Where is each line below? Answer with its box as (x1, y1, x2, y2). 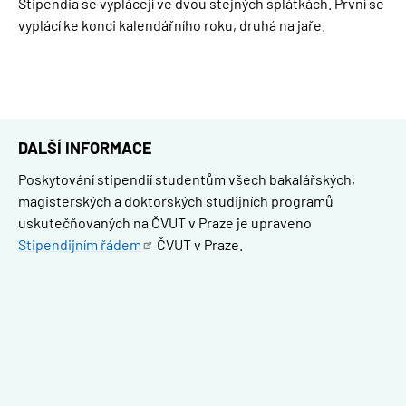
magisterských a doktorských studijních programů (18, 192, 333, 210)
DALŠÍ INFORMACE (18, 137, 152, 158)
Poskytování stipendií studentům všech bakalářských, (18, 170, 355, 188)
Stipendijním (18, 236, 101, 254)
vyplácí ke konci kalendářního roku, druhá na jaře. (18, 15, 328, 34)
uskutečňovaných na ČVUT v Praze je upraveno (18, 214, 312, 232)
